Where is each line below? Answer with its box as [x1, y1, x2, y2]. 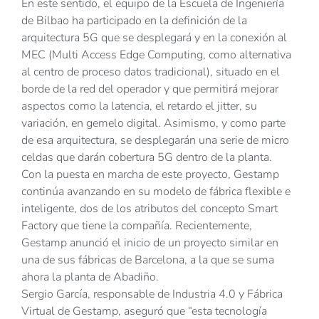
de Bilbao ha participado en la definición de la [21, 13, 247, 29]
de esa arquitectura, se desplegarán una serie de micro [21, 132, 289, 149]
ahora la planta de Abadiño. [21, 269, 159, 286]
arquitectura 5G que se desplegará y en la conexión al [21, 30, 287, 46]
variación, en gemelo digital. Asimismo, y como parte [21, 115, 286, 132]
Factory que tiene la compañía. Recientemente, [21, 218, 252, 234]
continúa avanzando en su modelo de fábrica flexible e [21, 184, 291, 200]
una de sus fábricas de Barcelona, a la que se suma [21, 252, 274, 268]
